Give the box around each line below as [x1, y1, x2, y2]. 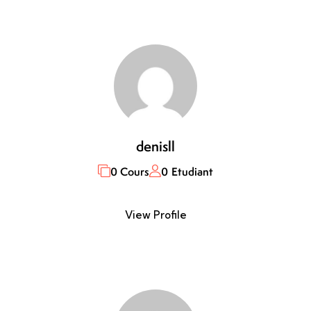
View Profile [124, 208, 187, 222]
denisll [135, 137, 176, 156]
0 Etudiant [161, 163, 214, 179]
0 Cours [110, 163, 150, 179]
